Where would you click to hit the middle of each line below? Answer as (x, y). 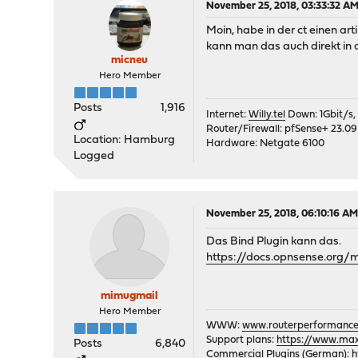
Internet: (228, 115)
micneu (130, 60)
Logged (94, 156)
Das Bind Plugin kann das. (274, 242)
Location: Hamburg (125, 140)
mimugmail (130, 296)
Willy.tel (267, 115)
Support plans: (242, 340)
